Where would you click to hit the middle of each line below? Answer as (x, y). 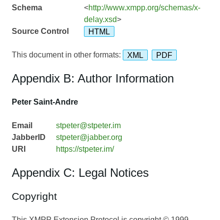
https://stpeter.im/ (85, 149)
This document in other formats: (67, 55)
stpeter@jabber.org (89, 137)
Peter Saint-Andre (45, 102)
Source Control (40, 31)
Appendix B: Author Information (93, 79)
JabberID (29, 137)
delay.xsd (100, 20)
